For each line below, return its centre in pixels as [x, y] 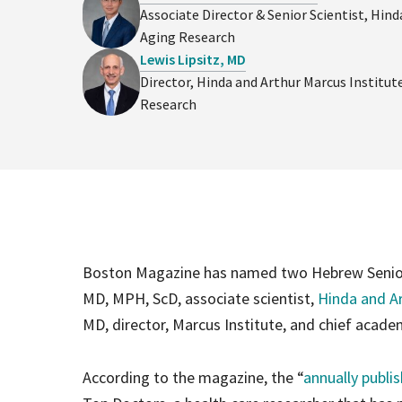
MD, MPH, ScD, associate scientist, [200, 298]
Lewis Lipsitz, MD [193, 59]
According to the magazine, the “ [193, 377]
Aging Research [188, 37]
